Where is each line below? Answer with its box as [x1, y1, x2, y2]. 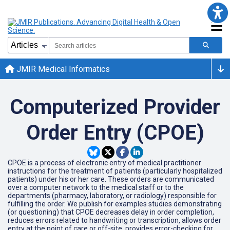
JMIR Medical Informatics [14, 64, 110, 74]
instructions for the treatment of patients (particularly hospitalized [8, 167, 222, 175]
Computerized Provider [10, 95, 220, 119]
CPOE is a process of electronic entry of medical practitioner [8, 159, 201, 167]
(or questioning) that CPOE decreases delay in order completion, [8, 208, 214, 216]
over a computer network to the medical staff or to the [8, 183, 184, 191]
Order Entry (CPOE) [26, 121, 204, 145]
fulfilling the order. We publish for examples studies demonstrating [8, 200, 222, 208]
